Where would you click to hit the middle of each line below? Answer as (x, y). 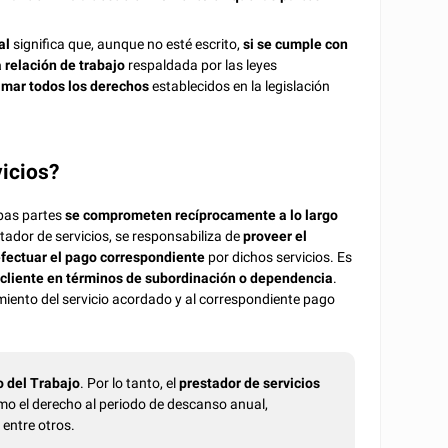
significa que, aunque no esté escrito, (125, 44)
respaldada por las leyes (201, 65)
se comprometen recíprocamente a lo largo (202, 215)
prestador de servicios (248, 383)
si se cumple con (294, 44)
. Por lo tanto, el (128, 383)
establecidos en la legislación (241, 86)
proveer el (275, 236)
